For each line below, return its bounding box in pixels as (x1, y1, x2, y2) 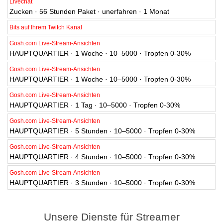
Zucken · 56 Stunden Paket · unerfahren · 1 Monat (9, 7, 169, 16)
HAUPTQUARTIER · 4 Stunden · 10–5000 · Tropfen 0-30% (9, 153, 195, 161)
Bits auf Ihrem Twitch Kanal (9, 24, 82, 31)
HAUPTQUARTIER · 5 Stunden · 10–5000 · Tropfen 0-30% (9, 127, 195, 135)
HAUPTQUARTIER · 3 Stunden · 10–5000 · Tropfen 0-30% (9, 179, 195, 187)
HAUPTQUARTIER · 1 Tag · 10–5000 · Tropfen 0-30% (9, 101, 180, 110)
